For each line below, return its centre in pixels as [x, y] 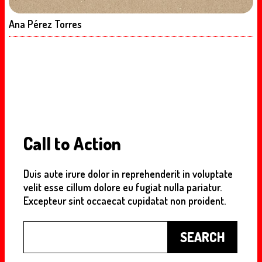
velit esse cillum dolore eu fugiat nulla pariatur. [123, 187]
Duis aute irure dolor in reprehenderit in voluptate [128, 173]
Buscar [38, 228]
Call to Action [72, 143]
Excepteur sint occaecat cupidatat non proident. [125, 200]
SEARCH [203, 237]
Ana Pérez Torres [45, 24]
